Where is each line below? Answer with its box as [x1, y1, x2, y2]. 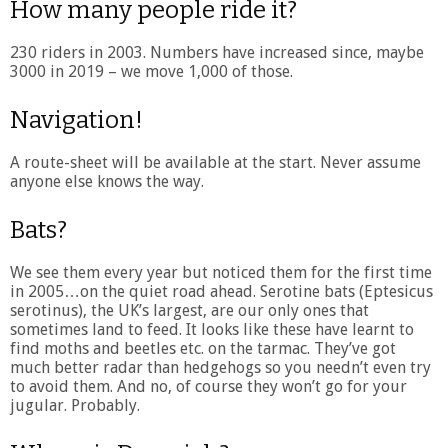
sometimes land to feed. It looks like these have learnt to [10, 319, 414, 339]
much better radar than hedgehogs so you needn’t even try [10, 357, 431, 377]
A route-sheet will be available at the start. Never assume [10, 152, 421, 172]
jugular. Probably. [10, 395, 140, 415]
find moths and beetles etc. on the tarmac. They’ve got [10, 338, 396, 358]
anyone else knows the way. [10, 171, 204, 191]
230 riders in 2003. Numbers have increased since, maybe [10, 42, 424, 62]
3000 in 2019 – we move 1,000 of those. [10, 61, 293, 81]
